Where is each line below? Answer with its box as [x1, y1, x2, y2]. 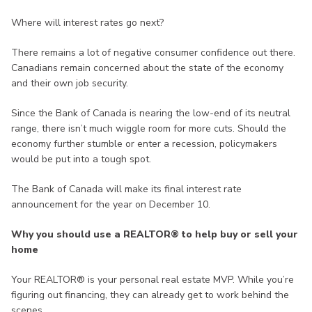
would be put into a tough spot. [11, 153, 151, 166]
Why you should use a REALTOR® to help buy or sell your [11, 228, 298, 242]
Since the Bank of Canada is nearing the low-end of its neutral [11, 107, 290, 120]
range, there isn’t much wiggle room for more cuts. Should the [11, 122, 286, 136]
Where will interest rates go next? [11, 16, 164, 30]
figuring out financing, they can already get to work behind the [11, 288, 289, 302]
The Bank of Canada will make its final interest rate [11, 182, 242, 196]
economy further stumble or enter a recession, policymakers [11, 137, 277, 151]
